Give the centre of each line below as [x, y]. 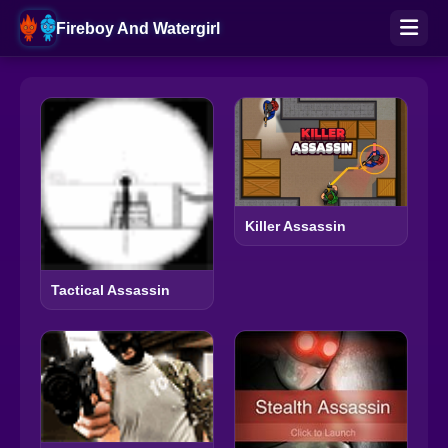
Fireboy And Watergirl [138, 28]
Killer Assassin [295, 225]
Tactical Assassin [110, 290]
